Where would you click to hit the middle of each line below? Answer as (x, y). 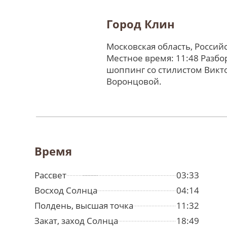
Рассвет (50, 175)
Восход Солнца (66, 191)
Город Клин (141, 24)
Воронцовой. (134, 82)
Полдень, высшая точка (84, 206)
